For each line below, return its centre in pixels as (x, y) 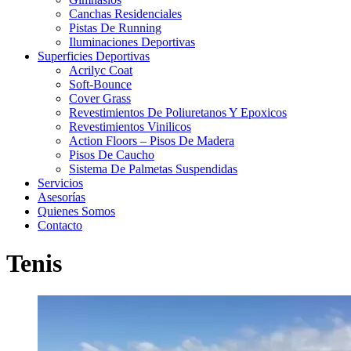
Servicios (60, 183)
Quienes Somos (76, 211)
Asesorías (62, 197)
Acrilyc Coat (101, 70)
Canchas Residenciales (125, 13)
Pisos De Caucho (112, 154)
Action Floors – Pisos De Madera (152, 140)
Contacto (60, 225)
